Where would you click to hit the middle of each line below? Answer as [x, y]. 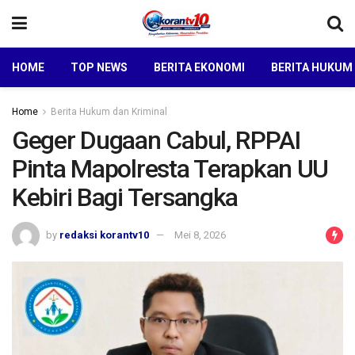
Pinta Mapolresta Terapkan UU [170, 169]
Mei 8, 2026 [200, 235]
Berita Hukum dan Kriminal [109, 112]
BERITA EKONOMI [199, 67]
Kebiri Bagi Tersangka [125, 197]
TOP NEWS [99, 67]
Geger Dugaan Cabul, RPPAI [156, 140]
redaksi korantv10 [104, 235]
